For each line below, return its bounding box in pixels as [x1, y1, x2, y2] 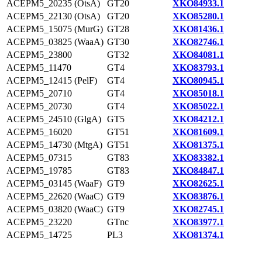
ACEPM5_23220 [6, 217, 72, 227]
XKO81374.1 [173, 230, 224, 240]
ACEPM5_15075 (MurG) [6, 24, 103, 34]
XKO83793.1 [173, 63, 224, 73]
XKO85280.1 [173, 11, 224, 21]
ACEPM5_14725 [6, 230, 72, 240]
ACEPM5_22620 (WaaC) [6, 191, 103, 201]
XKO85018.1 [173, 88, 224, 98]
